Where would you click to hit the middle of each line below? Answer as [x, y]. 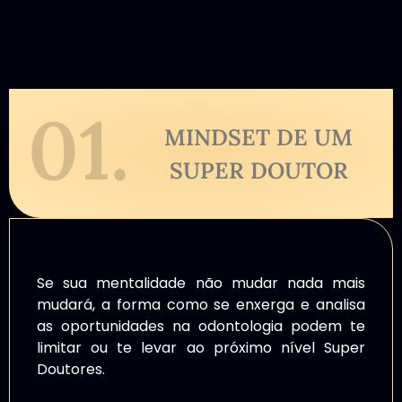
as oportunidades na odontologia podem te [201, 327]
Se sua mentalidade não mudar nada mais [201, 284]
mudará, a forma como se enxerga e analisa [201, 305]
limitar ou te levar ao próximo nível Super [201, 348]
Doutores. [71, 370]
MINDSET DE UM [258, 138]
